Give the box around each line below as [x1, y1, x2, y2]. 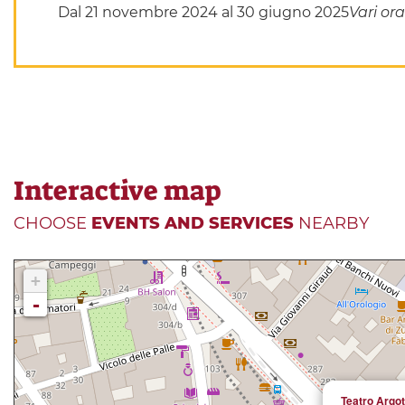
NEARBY [294, 213, 369, 234]
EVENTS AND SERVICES [91, 213, 294, 234]
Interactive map [14, 173, 221, 210]
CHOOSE [14, 213, 91, 234]
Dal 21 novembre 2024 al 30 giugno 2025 [57, 4, 349, 22]
